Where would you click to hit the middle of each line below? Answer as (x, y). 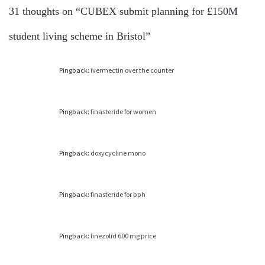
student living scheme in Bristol (77, 36)
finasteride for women (123, 112)
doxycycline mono (118, 153)
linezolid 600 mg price (123, 236)
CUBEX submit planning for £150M (159, 11)
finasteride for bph (118, 195)
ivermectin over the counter (132, 70)
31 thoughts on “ (45, 11)
